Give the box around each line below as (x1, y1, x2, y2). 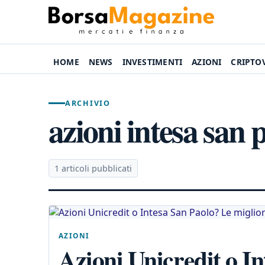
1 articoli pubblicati (54, 163, 132, 174)
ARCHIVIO (65, 98, 111, 108)
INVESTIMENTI (122, 56, 183, 67)
